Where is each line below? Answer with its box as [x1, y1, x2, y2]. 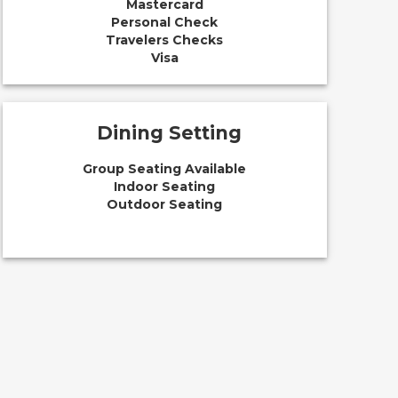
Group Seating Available [83, 161, 247, 177]
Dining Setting [96, 122, 242, 144]
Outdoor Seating [107, 196, 223, 212]
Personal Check [111, 14, 219, 30]
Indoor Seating [114, 179, 216, 195]
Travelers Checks [106, 32, 224, 48]
